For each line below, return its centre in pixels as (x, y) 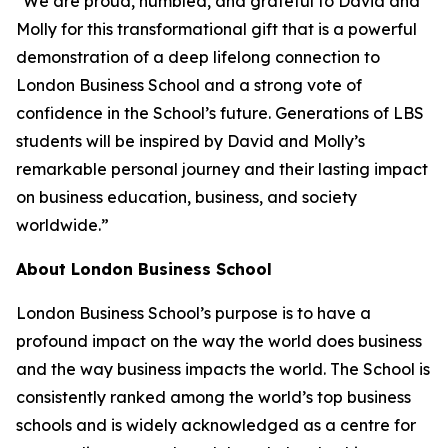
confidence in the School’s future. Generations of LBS (220, 113)
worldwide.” (62, 225)
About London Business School (144, 269)
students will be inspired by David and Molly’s (190, 141)
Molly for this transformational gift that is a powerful (216, 29)
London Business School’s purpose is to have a (193, 313)
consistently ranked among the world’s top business (213, 397)
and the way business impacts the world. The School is (223, 369)
